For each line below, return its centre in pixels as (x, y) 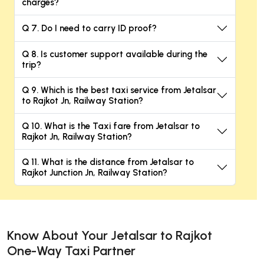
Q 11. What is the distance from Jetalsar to (108, 162)
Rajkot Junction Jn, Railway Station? (95, 173)
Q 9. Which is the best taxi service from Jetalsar (119, 90)
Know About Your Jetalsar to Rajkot (110, 236)
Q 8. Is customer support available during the (115, 55)
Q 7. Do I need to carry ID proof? (89, 29)
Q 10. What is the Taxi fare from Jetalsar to (111, 126)
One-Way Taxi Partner (71, 251)
